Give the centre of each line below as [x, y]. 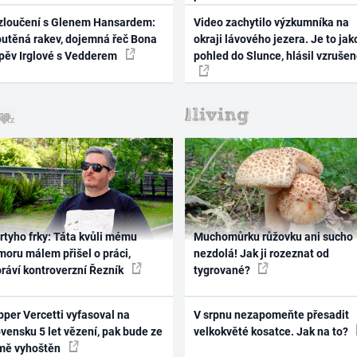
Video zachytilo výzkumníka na [271, 23]
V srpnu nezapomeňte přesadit [271, 314]
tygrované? [223, 271]
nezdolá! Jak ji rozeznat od [261, 254]
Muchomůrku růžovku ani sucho [273, 237]
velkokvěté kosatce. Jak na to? [272, 331]
